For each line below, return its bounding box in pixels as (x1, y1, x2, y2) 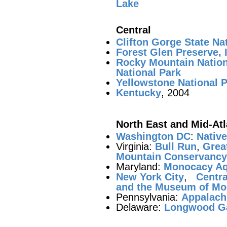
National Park (116, 67, 181, 78)
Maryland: (116, 161, 164, 172)
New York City (116, 171, 184, 182)
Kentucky (116, 87, 161, 98)
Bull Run (155, 141, 197, 152)
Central (116, 24, 151, 35)
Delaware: (116, 202, 164, 213)
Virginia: (116, 141, 155, 152)
